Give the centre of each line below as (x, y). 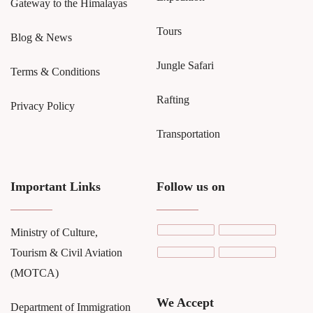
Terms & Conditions (55, 72)
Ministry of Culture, (54, 233)
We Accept (185, 303)
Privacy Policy (43, 106)
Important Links (56, 187)
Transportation (188, 134)
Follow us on (191, 187)
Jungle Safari (185, 66)
